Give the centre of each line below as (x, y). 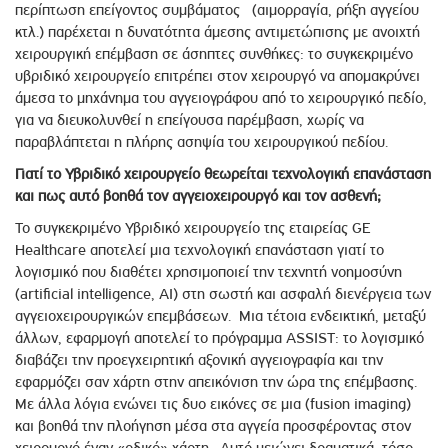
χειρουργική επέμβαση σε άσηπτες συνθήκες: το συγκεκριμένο (214, 54)
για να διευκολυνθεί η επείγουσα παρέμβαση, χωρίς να (189, 120)
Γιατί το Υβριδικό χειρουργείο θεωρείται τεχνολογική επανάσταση (223, 174)
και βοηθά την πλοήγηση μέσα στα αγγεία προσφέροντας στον (213, 426)
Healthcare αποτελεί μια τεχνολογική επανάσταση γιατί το (199, 250)
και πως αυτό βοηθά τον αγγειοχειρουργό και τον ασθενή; (198, 196)
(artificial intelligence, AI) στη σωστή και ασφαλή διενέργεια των (223, 294)
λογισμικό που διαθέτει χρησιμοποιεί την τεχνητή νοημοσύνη (208, 272)
